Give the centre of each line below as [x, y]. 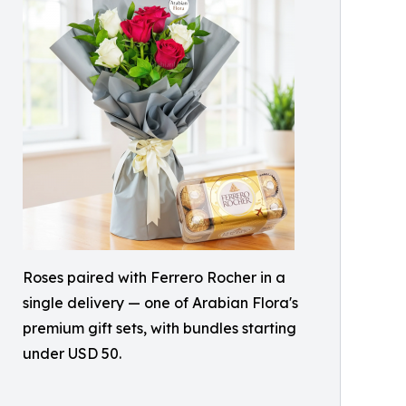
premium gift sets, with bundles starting [159, 328]
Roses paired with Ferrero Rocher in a [154, 277]
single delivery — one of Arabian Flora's [160, 302]
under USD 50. [72, 353]
